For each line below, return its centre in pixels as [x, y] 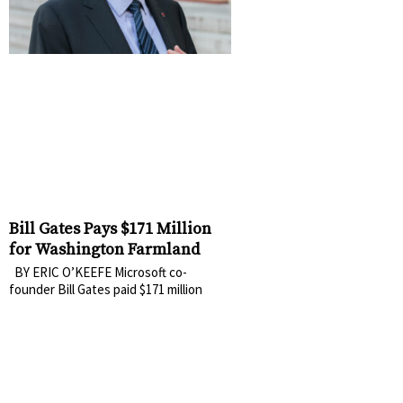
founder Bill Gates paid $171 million [106, 289]
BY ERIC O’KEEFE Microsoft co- [98, 272]
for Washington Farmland [104, 249]
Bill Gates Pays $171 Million [110, 228]
